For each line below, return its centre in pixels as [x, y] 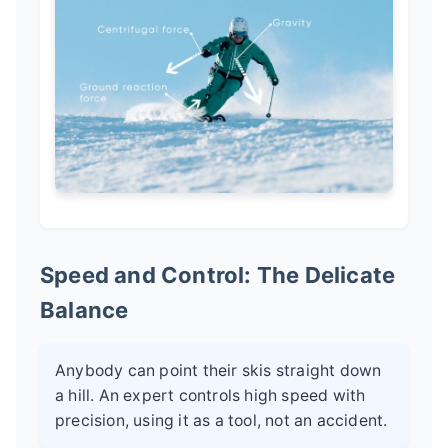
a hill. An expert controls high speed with [210, 396]
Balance [84, 310]
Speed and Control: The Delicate [218, 275]
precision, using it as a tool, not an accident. [221, 421]
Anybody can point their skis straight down [218, 371]
